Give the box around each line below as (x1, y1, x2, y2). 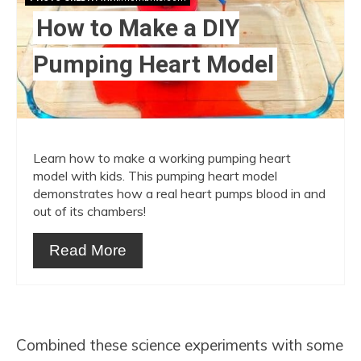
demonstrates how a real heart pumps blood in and (33, 185, 326, 201)
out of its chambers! (33, 202, 146, 219)
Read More (49, 241, 127, 259)
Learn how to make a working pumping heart (33, 149, 291, 166)
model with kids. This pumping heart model (33, 167, 277, 184)
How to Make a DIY (35, 13, 239, 42)
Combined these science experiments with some (16, 334, 343, 355)
